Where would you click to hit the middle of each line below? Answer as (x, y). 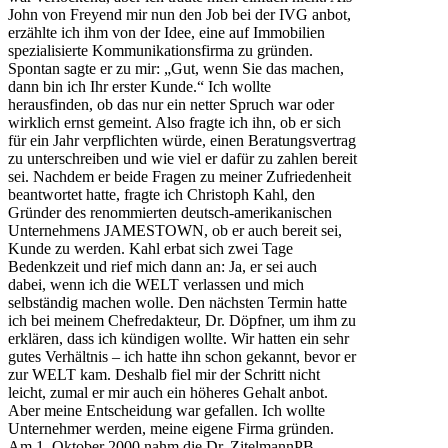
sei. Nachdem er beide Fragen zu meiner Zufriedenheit (179, 177)
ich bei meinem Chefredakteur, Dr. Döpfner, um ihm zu (182, 321)
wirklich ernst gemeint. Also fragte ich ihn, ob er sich (174, 123)
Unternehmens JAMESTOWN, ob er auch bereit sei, (175, 231)
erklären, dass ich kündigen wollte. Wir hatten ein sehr (178, 339)
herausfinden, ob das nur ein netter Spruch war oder (171, 105)
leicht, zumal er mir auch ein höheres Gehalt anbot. (168, 393)
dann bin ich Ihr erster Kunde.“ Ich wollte (139, 87)
